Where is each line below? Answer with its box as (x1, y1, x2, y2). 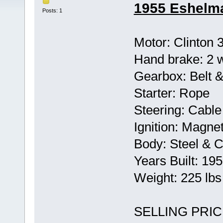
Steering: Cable (133, 103, 222, 118)
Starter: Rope (133, 86, 210, 101)
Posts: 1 (42, 7, 62, 13)
